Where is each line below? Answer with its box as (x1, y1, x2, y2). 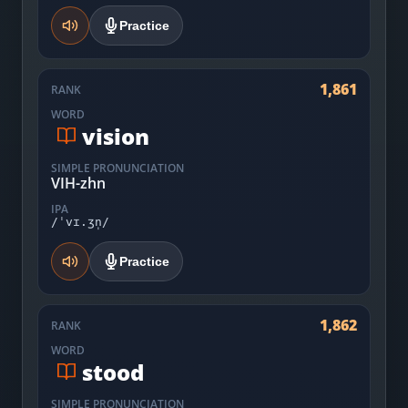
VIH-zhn (51, 173, 106, 193)
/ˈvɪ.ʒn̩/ (51, 215, 109, 229)
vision (82, 120, 149, 151)
